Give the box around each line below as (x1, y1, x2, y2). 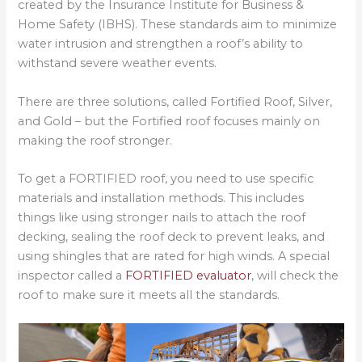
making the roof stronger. (18, 133, 173, 148)
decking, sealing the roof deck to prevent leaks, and (18, 229, 326, 245)
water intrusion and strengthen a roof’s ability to (18, 36, 304, 52)
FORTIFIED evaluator (125, 268, 252, 284)
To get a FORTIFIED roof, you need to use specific (18, 171, 314, 187)
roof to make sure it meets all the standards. (18, 288, 280, 303)
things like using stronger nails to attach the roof (18, 210, 306, 225)
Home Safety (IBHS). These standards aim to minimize (18, 17, 338, 32)
